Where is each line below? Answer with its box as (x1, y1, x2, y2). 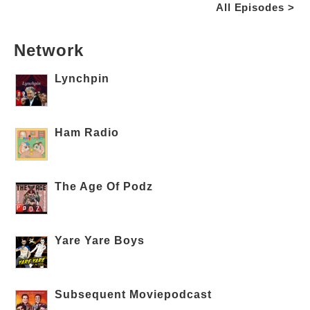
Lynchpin (55, 72, 110, 84)
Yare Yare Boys (55, 234, 145, 246)
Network (14, 40, 84, 60)
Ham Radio (55, 126, 120, 138)
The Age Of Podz (55, 180, 154, 192)
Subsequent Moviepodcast (55, 288, 212, 300)
